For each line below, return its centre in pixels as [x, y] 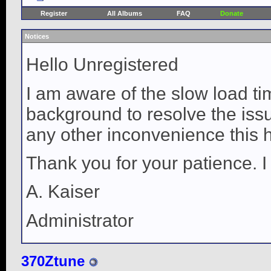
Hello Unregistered [102, 65]
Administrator [80, 220]
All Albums [125, 13]
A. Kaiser [63, 192]
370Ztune [53, 261]
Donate [231, 13]
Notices [37, 36]
